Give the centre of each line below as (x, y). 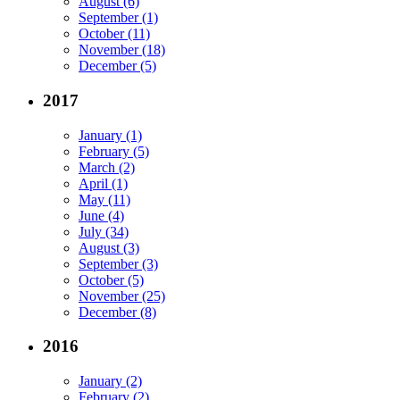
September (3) (118, 263)
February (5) (114, 151)
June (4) (101, 215)
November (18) (122, 50)
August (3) (109, 247)
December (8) (117, 312)
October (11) (114, 34)
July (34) (104, 231)
